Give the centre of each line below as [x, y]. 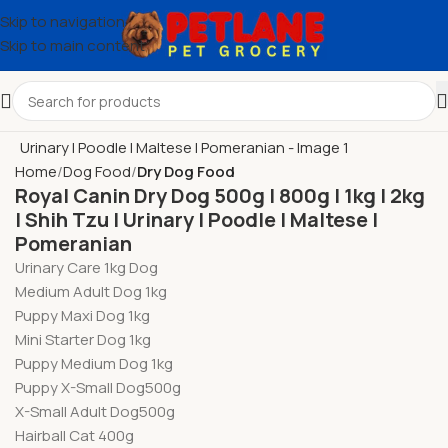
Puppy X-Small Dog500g [98, 387]
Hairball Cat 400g [74, 435]
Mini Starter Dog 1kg [83, 339]
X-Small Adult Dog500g [95, 411]
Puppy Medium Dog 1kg [94, 363]
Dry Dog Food [186, 171]
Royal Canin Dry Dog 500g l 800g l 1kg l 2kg [220, 195]
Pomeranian [73, 243]
